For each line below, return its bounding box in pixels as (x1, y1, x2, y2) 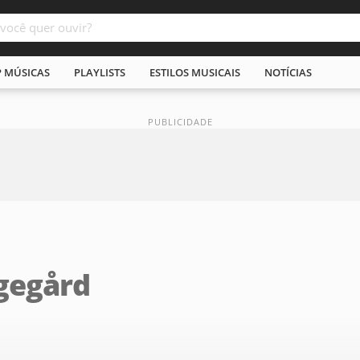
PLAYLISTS (74, 65, 125, 80)
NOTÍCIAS (264, 65, 312, 80)
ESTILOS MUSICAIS (149, 65, 240, 80)
